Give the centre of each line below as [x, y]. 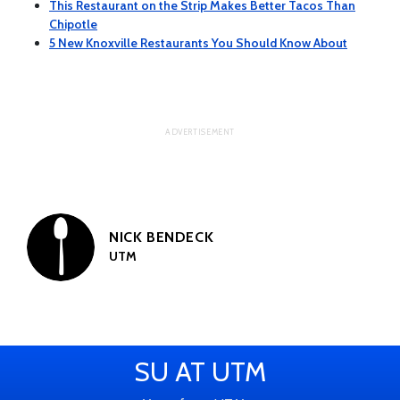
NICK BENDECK [162, 237]
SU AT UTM [200, 371]
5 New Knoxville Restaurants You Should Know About [198, 42]
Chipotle [73, 24]
